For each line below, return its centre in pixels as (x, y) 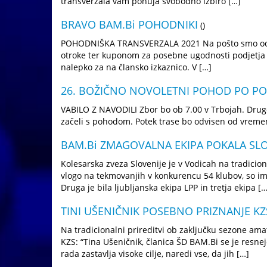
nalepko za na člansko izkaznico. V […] (136, 67)
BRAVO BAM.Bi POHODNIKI (129, 24)
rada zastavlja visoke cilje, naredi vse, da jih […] (155, 254)
